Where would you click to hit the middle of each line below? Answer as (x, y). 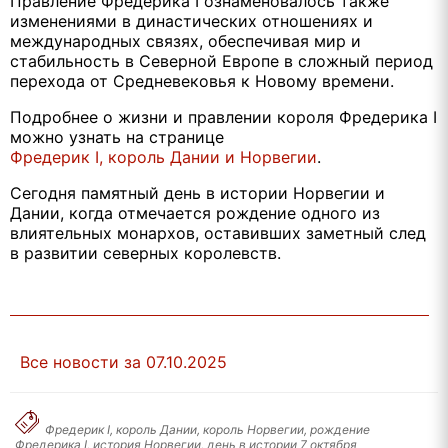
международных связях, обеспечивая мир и (185, 40)
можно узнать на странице (117, 136)
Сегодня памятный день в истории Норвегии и (197, 192)
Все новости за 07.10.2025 (123, 361)
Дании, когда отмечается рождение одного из (195, 212)
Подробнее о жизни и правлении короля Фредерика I (223, 116)
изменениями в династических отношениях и (191, 20)
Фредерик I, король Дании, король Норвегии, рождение (207, 429)
